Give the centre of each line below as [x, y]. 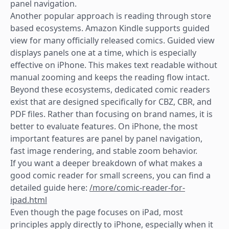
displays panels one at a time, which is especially [103, 53]
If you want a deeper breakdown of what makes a [106, 163]
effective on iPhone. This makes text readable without [114, 65]
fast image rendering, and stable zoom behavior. [104, 151]
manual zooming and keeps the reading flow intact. [110, 77]
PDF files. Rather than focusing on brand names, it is [111, 114]
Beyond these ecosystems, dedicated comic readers [110, 89]
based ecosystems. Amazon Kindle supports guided [110, 28]
